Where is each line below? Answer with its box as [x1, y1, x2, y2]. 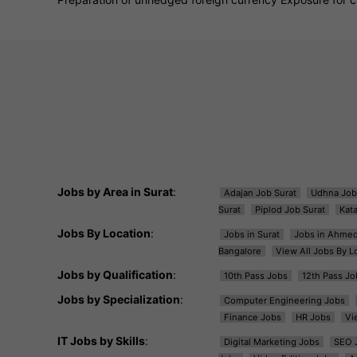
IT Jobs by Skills [57, 333, 145, 347]
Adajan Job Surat [223, 186, 296, 198]
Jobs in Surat [223, 228, 280, 240]
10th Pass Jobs [223, 269, 288, 281]
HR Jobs [295, 311, 331, 323]
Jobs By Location [57, 226, 151, 240]
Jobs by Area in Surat [57, 184, 173, 198]
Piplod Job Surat [254, 203, 325, 215]
